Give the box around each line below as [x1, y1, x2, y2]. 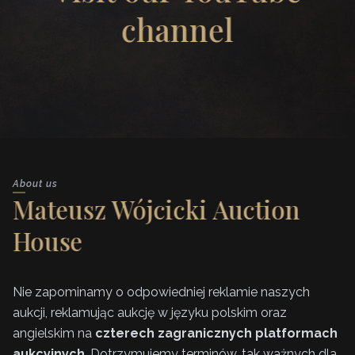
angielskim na [13, 326, 95, 342]
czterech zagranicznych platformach [95, 326, 338, 342]
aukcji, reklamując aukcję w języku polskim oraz [13, 305, 287, 321]
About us [13, 178, 58, 190]
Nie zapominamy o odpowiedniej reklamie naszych [13, 284, 310, 300]
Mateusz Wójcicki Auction [13, 193, 300, 227]
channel [121, 9, 234, 51]
